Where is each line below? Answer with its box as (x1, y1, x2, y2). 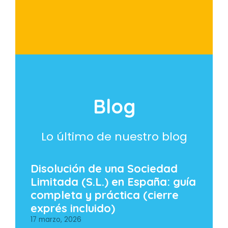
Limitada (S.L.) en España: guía (31, 175, 196, 189)
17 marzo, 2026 (31, 215, 81, 225)
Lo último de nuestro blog (41, 129, 187, 145)
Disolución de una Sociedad (31, 161, 178, 176)
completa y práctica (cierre (31, 188, 179, 203)
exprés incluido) (31, 201, 115, 216)
